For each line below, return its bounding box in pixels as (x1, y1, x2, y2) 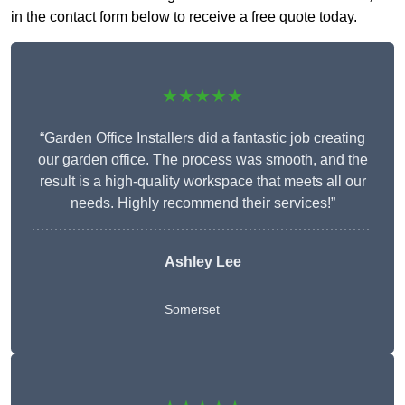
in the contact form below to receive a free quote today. (11, 9, 357, 25)
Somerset (164, 302, 220, 317)
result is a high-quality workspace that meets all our (39, 174, 366, 190)
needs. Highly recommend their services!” (70, 195, 335, 212)
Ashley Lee (164, 254, 241, 270)
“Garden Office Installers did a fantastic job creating (40, 130, 365, 146)
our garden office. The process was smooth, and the (37, 152, 368, 168)
